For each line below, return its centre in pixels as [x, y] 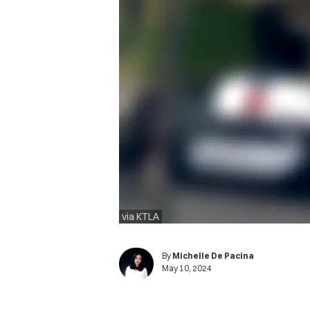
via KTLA [140, 217]
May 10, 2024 [187, 268]
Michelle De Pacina [213, 255]
